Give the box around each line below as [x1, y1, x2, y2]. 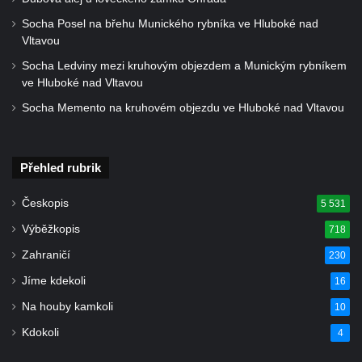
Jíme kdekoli [22, 275, 86, 288]
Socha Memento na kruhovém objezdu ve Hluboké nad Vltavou [22, 102, 344, 115]
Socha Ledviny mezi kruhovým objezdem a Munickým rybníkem [22, 60, 347, 73]
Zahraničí [22, 249, 70, 262]
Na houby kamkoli [22, 301, 113, 314]
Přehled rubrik [20, 161, 101, 175]
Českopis [22, 197, 69, 210]
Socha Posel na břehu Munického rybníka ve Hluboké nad [22, 18, 318, 31]
